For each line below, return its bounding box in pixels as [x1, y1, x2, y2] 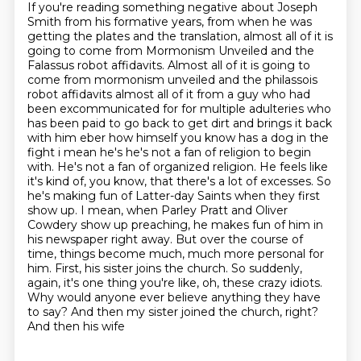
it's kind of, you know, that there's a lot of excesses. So [27, 174, 331, 189]
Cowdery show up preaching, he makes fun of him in [27, 218, 323, 232]
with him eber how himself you [27, 131, 205, 145]
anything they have [210, 290, 321, 305]
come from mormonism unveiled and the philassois [27, 73, 317, 87]
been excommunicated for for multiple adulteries [27, 102, 307, 116]
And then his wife [27, 319, 125, 334]
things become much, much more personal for [59, 247, 324, 261]
